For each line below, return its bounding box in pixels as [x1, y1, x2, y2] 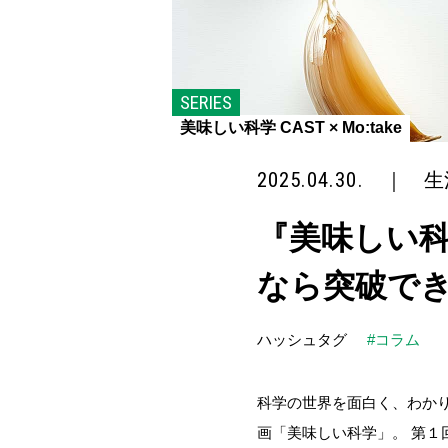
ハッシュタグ [257, 330, 347, 348]
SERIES [180, 91, 232, 114]
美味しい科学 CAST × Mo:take [180, 119, 402, 136]
